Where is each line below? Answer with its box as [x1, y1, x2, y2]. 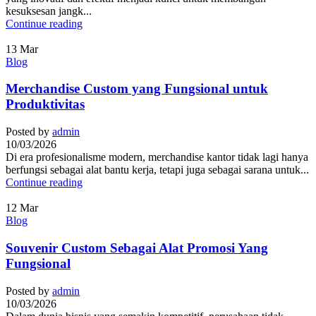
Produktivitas [6, 97, 85, 112]
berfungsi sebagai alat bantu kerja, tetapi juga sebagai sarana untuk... [6, 164, 309, 176]
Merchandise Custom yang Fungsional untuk [6, 81, 268, 97]
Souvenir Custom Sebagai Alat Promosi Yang [6, 240, 268, 255]
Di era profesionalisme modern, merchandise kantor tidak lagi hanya [6, 151, 308, 164]
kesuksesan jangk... [6, 4, 92, 17]
